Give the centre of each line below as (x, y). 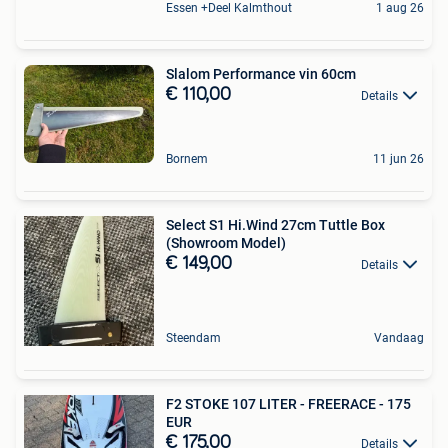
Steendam (193, 337)
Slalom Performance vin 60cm (261, 73)
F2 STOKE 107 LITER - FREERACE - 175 (288, 403)
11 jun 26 (398, 158)
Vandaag (399, 337)
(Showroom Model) (226, 242)
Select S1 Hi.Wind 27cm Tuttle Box (275, 224)
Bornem (187, 158)
